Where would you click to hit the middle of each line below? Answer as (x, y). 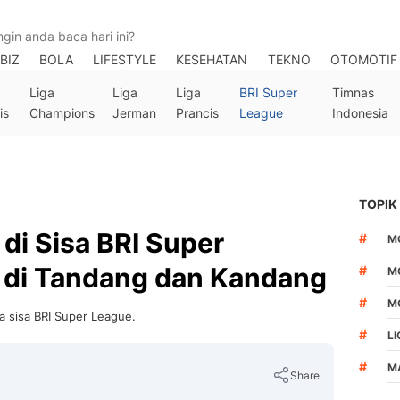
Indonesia (361, 113)
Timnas (354, 92)
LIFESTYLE (125, 59)
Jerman (134, 113)
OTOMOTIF (363, 59)
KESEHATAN (212, 59)
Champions (62, 113)
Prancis (198, 113)
